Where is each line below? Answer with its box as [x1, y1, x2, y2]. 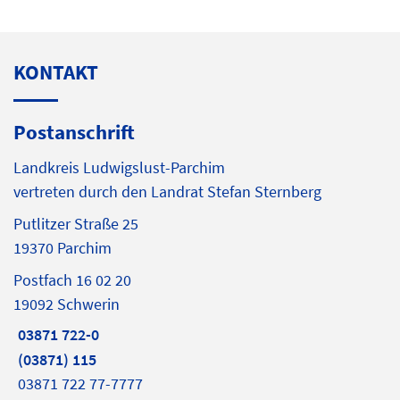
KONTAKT [13, 59, 98, 86]
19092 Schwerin [13, 294, 120, 315]
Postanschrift [13, 118, 135, 145]
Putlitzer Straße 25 [13, 213, 138, 235]
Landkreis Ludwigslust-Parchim [13, 157, 225, 179]
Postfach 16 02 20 [13, 270, 131, 291]
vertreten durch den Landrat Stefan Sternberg [13, 181, 321, 203]
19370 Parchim [13, 237, 112, 259]
